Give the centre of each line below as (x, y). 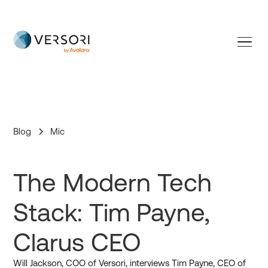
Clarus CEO (77, 242)
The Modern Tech (113, 182)
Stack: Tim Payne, (112, 212)
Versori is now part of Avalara (134, 9)
